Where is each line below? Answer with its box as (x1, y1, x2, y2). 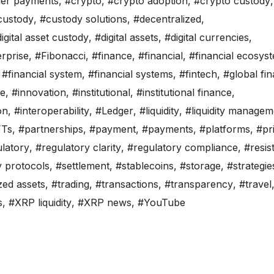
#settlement (56, 160, 109, 172)
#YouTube (138, 196, 185, 209)
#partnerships (18, 123, 83, 136)
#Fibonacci (35, 50, 86, 62)
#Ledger (95, 105, 133, 117)
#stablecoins (116, 160, 174, 172)
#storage (180, 160, 221, 172)
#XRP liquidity (9, 196, 72, 209)
